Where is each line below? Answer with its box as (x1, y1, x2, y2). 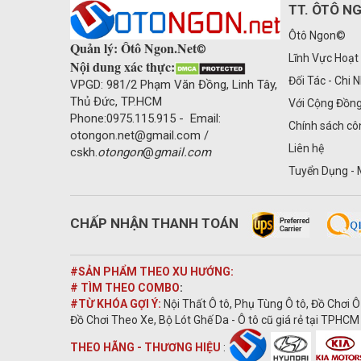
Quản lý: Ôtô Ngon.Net (70, 39, 197, 58)
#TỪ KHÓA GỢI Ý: (70, 297, 164, 311)
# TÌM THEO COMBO (70, 281, 180, 295)
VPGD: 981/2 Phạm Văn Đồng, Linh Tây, (70, 77, 277, 93)
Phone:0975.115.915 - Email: (70, 111, 221, 127)
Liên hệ (288, 141, 325, 155)
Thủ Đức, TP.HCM (70, 94, 162, 110)
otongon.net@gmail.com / (70, 128, 209, 143)
